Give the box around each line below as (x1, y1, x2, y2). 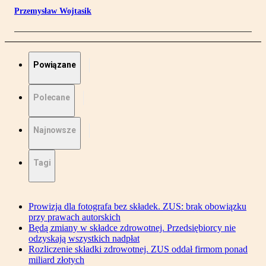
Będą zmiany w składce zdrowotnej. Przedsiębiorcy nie (28, 223, 236, 233)
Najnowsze (33, 125, 76, 135)
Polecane (33, 93, 70, 103)
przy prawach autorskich (28, 212, 121, 223)
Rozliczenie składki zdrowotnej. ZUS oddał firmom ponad (28, 244, 248, 255)
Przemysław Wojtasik (14, 7, 91, 16)
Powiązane (33, 60, 76, 70)
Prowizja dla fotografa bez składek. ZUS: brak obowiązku (28, 201, 246, 212)
